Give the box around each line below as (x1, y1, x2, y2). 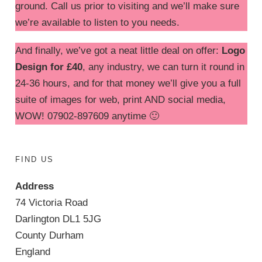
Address (15, 180, 54, 192)
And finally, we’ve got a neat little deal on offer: (15, 44, 222, 56)
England (15, 246, 50, 257)
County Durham (15, 229, 84, 241)
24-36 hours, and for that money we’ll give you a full (15, 77, 241, 89)
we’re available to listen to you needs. (15, 16, 180, 28)
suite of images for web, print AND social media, (15, 94, 226, 105)
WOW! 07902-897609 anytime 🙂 (15, 110, 159, 122)
